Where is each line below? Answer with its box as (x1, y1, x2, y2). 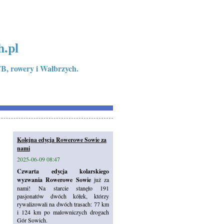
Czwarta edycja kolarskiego (17, 167, 109, 175)
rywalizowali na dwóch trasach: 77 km (17, 200, 109, 208)
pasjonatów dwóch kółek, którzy (17, 192, 109, 200)
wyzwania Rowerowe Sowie (17, 175, 91, 184)
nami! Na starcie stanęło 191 (17, 184, 109, 192)
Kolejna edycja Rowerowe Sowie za (17, 135, 106, 144)
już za (90, 175, 109, 183)
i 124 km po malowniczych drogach (17, 208, 109, 216)
